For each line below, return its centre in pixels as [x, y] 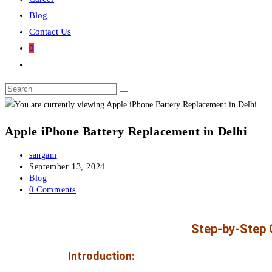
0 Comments [53, 190]
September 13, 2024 [67, 167]
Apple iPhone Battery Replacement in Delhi [126, 131]
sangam [43, 155]
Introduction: [103, 256]
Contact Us [50, 32]
